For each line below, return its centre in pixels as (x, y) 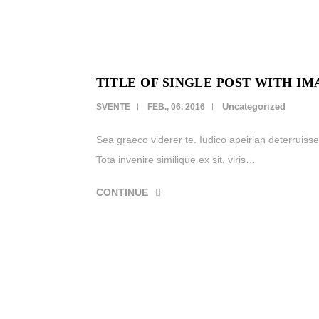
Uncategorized (253, 106)
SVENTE (113, 107)
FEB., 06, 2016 (176, 107)
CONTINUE (122, 192)
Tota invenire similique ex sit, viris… (176, 159)
